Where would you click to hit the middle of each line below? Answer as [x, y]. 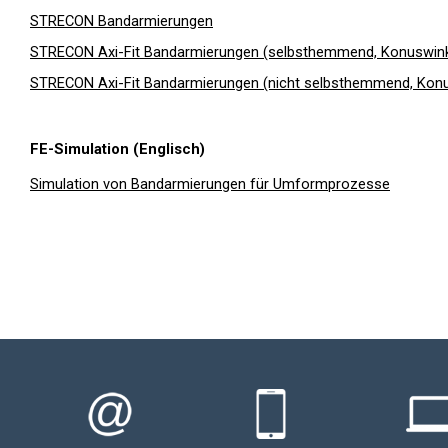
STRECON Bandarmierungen [121, 20]
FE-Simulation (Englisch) [117, 148]
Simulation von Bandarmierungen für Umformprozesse [210, 183]
